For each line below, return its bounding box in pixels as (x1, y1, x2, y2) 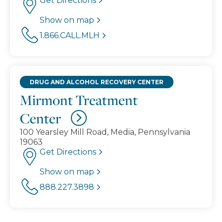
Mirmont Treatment (20, 90, 138, 109)
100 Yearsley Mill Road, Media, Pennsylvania (20, 127, 190, 137)
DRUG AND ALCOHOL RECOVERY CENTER (30, 78, 164, 86)
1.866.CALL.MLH (40, 30, 100, 40)
